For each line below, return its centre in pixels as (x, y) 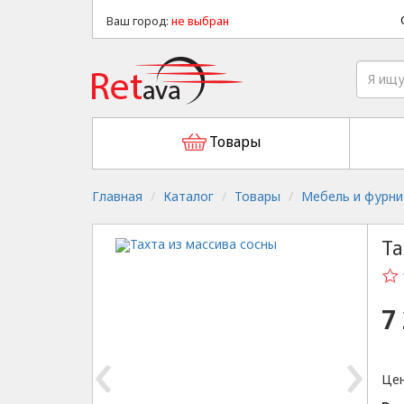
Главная (117, 196)
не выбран (200, 21)
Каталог (188, 196)
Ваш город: (139, 21)
